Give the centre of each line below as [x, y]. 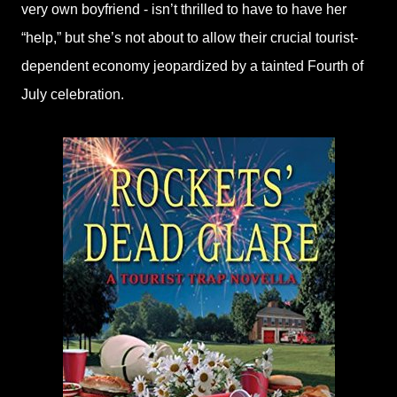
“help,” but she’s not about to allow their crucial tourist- [190, 38]
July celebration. [73, 94]
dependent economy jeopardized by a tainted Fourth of [192, 66]
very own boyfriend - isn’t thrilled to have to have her [184, 9]
